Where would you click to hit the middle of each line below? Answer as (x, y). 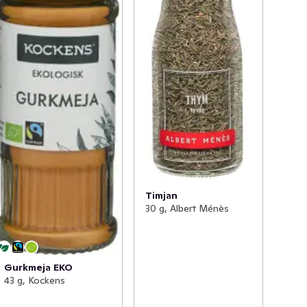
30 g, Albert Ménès (187, 208)
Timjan (161, 195)
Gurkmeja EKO (39, 268)
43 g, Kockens (35, 281)
